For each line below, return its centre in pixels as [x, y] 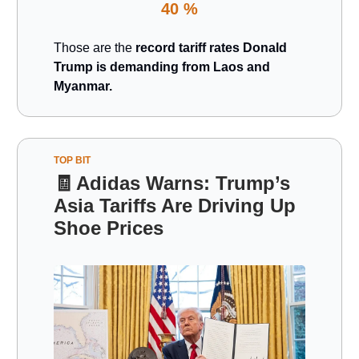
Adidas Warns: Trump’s [183, 183]
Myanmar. [83, 86]
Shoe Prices [109, 228]
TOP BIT [72, 160]
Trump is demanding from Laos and [162, 67]
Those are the [95, 47]
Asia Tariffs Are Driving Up [175, 205]
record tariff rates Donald [211, 47]
